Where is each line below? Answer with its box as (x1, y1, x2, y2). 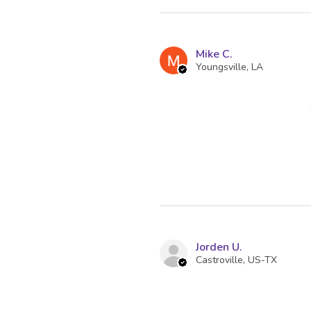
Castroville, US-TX (196, 253, 277, 267)
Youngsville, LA (196, 60, 263, 74)
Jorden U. (196, 239, 242, 255)
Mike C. (196, 47, 233, 62)
